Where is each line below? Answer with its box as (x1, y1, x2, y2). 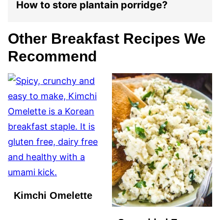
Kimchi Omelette (14, 190, 92, 201)
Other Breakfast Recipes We (8, 30, 206, 47)
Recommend (8, 48, 97, 64)
